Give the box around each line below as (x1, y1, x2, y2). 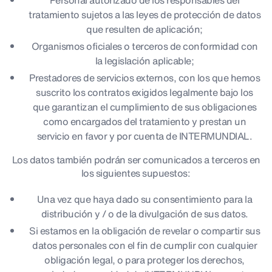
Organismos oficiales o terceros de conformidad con (31, 39, 258, 53)
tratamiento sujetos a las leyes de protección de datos (29, 7, 260, 22)
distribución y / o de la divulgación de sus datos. (41, 206, 248, 221)
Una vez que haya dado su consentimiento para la (36, 192, 253, 206)
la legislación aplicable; (95, 53, 194, 68)
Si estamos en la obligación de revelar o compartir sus (29, 223, 260, 238)
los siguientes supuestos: (81, 166, 191, 180)
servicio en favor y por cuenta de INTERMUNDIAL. (36, 129, 253, 143)
